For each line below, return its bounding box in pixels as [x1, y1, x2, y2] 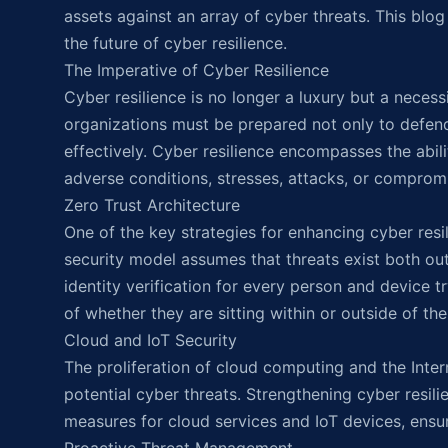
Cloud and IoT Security [64, 330, 237, 350]
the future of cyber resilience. [64, 33, 287, 53]
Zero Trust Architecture [64, 195, 240, 215]
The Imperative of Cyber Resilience [64, 60, 329, 80]
